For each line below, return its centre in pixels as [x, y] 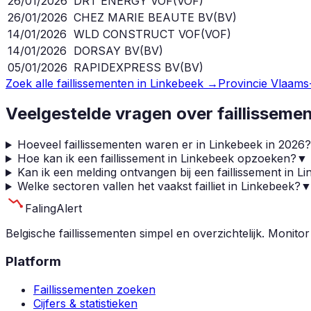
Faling [41, 209]
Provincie [244, 83]
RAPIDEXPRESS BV [127, 67]
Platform [33, 262]
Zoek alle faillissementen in [78, 83]
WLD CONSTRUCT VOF [137, 34]
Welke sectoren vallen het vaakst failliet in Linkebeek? [159, 186]
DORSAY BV [107, 50]
